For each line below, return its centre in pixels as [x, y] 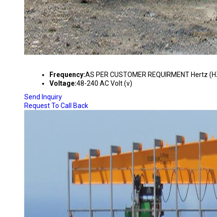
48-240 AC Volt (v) [104, 83]
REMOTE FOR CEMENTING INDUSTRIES [108, 61]
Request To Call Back [56, 106]
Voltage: [63, 83]
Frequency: [67, 75]
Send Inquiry [43, 97]
